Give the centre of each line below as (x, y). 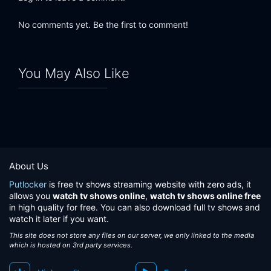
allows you (31, 196)
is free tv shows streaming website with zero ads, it (149, 184)
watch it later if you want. (59, 219)
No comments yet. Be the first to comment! (103, 25)
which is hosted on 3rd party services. (71, 245)
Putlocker (28, 184)
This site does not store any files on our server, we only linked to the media (132, 235)
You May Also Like (74, 73)
